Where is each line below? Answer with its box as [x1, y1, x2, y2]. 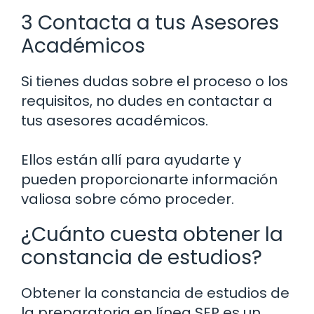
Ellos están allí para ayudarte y [21, 150, 241, 170]
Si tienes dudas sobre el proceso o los [21, 71, 288, 92]
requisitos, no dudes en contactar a [21, 91, 273, 111]
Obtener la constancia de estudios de [21, 283, 289, 303]
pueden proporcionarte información [21, 170, 278, 190]
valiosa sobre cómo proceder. [21, 189, 234, 210]
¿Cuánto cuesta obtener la [21, 221, 283, 249]
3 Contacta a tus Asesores [21, 9, 279, 37]
